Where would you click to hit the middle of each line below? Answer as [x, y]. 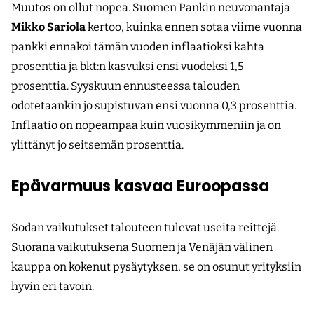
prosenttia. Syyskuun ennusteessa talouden [125, 86]
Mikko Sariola [48, 27]
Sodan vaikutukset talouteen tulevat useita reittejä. [145, 228]
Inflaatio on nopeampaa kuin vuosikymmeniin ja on [146, 125]
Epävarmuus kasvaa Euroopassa [140, 186]
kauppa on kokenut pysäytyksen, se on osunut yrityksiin [156, 267]
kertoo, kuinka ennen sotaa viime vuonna [194, 27]
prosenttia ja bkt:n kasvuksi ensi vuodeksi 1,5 [128, 67]
